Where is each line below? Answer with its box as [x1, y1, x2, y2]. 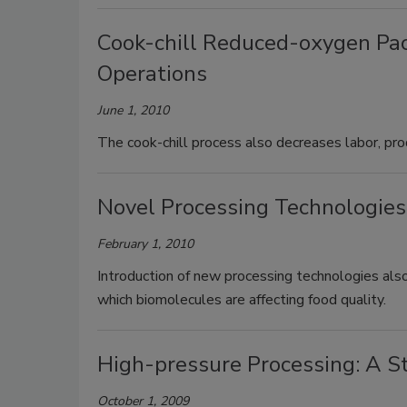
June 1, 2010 [97, 102, 169, 119]
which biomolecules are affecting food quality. [97, 290, 393, 310]
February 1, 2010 [97, 235, 194, 253]
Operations [97, 59, 207, 88]
